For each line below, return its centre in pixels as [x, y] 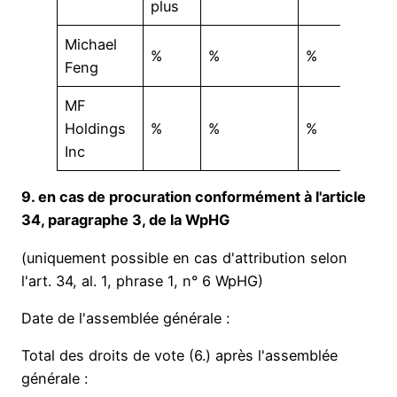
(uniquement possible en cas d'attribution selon [184, 257]
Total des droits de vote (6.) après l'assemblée [179, 356]
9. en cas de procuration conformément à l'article [194, 197]
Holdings [96, 129]
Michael [91, 45]
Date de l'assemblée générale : [125, 318]
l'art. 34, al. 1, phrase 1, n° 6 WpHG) [142, 280]
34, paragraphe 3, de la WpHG [125, 220]
